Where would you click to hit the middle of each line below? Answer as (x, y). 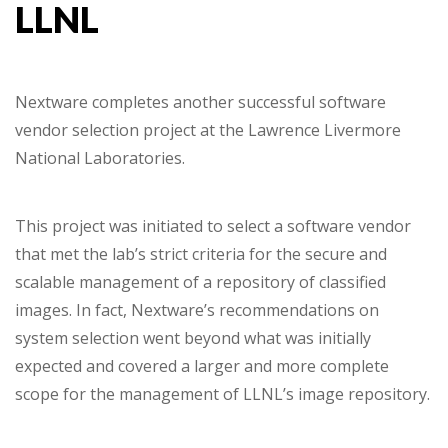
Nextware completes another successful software (200, 102)
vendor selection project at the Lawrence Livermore (208, 130)
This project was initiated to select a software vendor (213, 226)
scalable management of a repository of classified (200, 282)
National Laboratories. (100, 158)
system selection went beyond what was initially (193, 338)
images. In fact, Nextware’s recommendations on (197, 310)
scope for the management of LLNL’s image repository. (222, 394)
